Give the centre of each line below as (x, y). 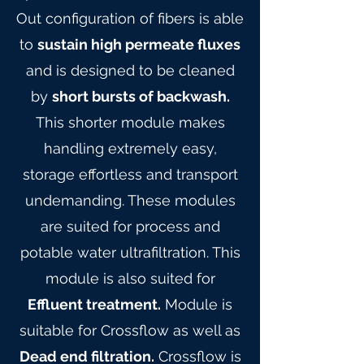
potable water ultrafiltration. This (130, 252)
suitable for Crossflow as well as (130, 330)
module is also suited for (130, 278)
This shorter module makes (130, 122)
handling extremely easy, (130, 148)
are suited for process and (130, 226)
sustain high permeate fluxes (139, 44)
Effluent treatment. (94, 304)
